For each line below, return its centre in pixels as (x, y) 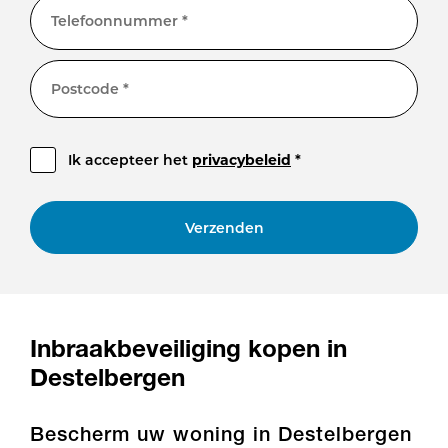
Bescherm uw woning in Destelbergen (221, 433)
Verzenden (224, 227)
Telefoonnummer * (119, 20)
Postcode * (90, 88)
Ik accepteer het (130, 160)
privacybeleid (241, 160)
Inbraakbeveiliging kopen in (188, 347)
